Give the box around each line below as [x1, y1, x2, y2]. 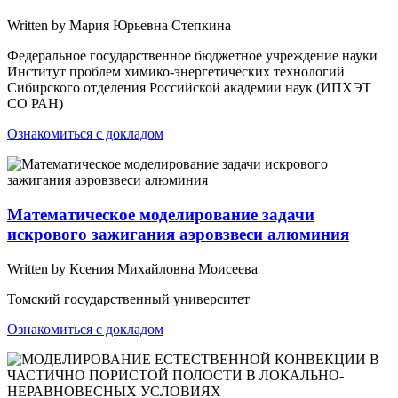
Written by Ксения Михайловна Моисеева [7, 260, 258, 276]
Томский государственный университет [7, 291, 250, 306]
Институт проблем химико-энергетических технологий [7, 64, 345, 80]
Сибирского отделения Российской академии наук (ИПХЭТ [7, 80, 371, 96]
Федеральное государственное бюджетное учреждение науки [7, 48, 378, 64]
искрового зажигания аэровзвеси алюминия [7, 225, 349, 244]
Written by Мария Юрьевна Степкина [7, 18, 231, 34]
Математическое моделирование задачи [7, 205, 314, 225]
